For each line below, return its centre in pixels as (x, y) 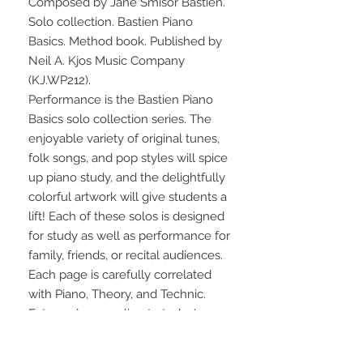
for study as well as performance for (129, 236)
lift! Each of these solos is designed (126, 217)
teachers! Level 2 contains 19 (109, 353)
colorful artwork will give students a (128, 197)
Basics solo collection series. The (120, 120)
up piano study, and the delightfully (127, 178)
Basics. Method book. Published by (125, 42)
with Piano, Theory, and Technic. (117, 295)
